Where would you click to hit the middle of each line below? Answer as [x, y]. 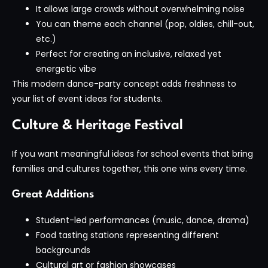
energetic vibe [66, 69]
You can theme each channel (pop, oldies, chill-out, [145, 24]
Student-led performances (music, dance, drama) [143, 220]
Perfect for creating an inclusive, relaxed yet [129, 54]
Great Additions [53, 194]
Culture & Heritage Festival [98, 126]
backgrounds [63, 250]
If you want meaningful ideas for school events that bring [133, 154]
